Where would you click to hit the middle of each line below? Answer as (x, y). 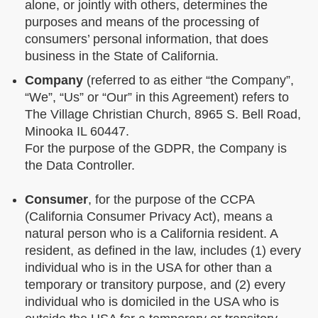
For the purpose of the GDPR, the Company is (156, 148)
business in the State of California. (122, 56)
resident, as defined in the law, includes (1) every (163, 250)
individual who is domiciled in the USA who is (152, 301)
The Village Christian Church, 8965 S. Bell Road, (163, 114)
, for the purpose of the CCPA (171, 199)
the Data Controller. (80, 165)
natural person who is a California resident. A (151, 233)
